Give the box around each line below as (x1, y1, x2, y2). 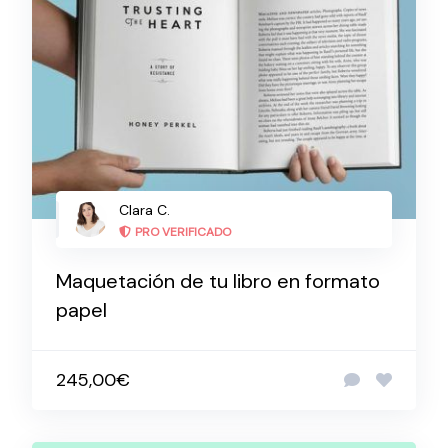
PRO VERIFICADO (135, 224, 231, 240)
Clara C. (119, 201, 170, 219)
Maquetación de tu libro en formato (56, 268, 380, 294)
